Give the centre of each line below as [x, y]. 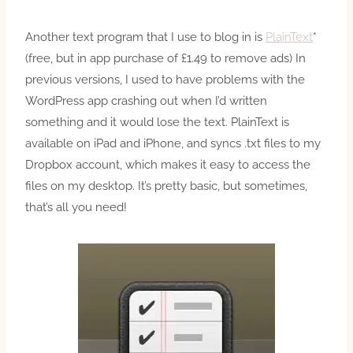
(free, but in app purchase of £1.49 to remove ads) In [165, 58]
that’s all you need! [76, 207]
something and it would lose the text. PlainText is [157, 122]
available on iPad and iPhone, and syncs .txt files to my [173, 143]
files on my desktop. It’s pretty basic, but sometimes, [166, 186]
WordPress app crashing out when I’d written [146, 100]
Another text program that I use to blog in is [145, 37]
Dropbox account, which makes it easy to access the [168, 164]
